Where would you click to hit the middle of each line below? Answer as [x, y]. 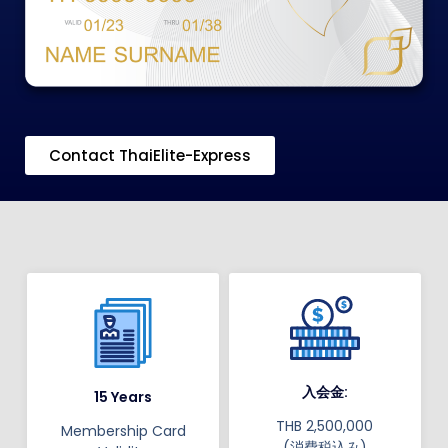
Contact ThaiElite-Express [150, 155]
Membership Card [123, 431]
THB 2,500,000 [325, 426]
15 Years [123, 397]
